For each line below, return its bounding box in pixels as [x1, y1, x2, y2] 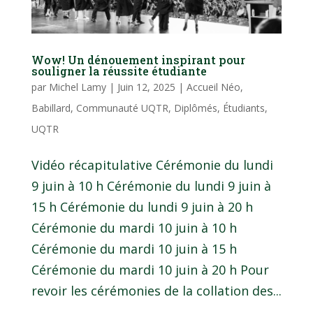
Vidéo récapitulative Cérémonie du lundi [31, 156, 273, 173]
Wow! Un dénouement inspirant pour [31, 52, 245, 67]
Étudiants [222, 101, 265, 115]
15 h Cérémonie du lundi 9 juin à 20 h [31, 198, 253, 215]
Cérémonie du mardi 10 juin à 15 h [31, 240, 237, 257]
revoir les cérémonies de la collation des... [31, 282, 282, 299]
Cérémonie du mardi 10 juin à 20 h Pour [31, 261, 269, 278]
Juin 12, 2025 [117, 80, 175, 94]
